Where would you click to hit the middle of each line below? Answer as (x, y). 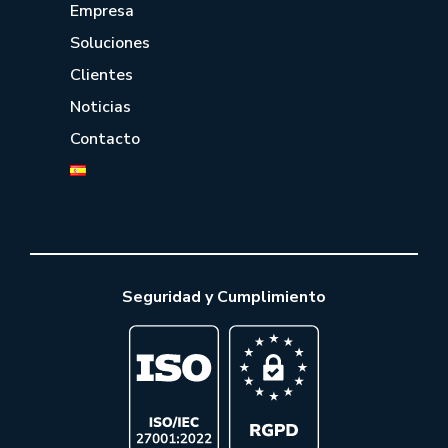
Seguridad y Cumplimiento (224, 297)
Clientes (101, 75)
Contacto (105, 139)
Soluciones (110, 43)
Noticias (100, 107)
